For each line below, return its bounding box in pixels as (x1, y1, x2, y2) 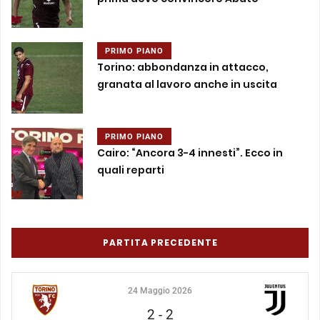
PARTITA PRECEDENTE (102, 236, 218, 249)
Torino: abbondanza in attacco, (97, 60, 269, 75)
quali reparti (97, 163, 164, 178)
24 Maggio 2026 (128, 285, 192, 296)
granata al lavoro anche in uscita (97, 77, 277, 92)
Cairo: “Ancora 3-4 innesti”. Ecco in (97, 146, 283, 161)
